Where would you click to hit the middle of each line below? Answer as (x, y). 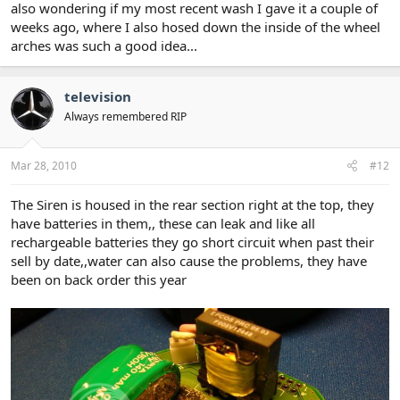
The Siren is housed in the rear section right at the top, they (192, 204)
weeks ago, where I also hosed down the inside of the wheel (196, 26)
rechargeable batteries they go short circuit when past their (192, 242)
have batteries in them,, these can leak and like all (163, 223)
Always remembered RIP (125, 116)
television (98, 96)
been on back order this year (99, 279)
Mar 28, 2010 (44, 166)
